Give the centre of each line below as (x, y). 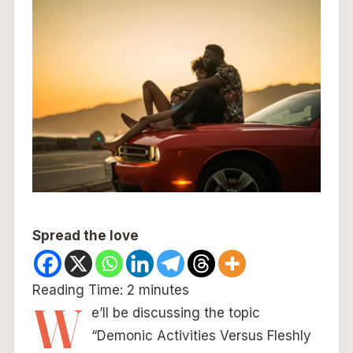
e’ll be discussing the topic (175, 313)
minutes (163, 290)
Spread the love (85, 236)
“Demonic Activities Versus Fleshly (201, 336)
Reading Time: (79, 290)
